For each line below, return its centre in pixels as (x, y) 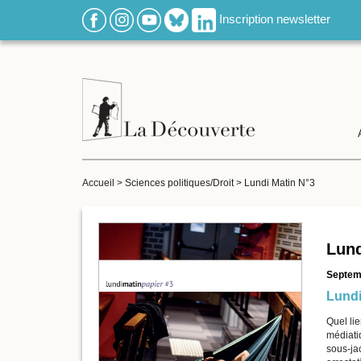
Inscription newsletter (275, 19)
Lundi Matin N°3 (280, 183)
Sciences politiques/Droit (179, 183)
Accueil (98, 183)
